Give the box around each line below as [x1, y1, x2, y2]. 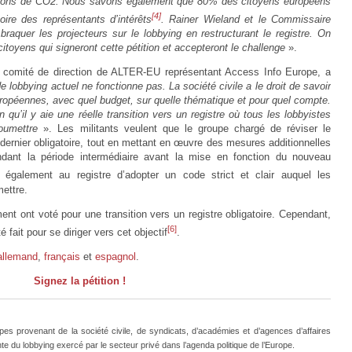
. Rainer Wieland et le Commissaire [161, 13, 332, 26]
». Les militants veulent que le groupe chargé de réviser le [38, 123, 331, 135]
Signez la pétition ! [33, 275, 126, 288]
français [44, 251, 80, 263]
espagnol [95, 251, 136, 263]
